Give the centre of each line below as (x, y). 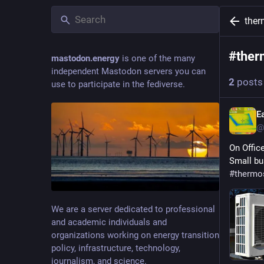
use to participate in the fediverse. (118, 84)
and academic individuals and (109, 222)
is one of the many (157, 58)
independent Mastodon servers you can (128, 71)
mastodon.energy (85, 58)
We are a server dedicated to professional (133, 209)
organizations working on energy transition (135, 235)
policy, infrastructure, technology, (116, 248)
